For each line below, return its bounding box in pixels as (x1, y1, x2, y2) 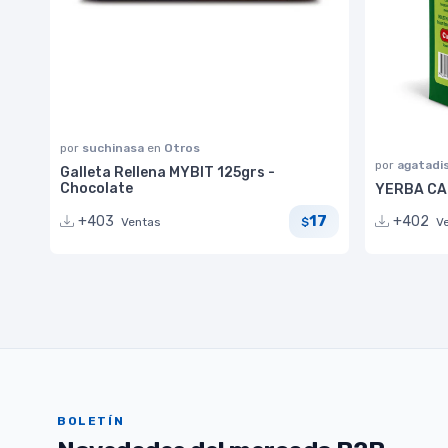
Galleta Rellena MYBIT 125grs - (60, 163, 275, 181)
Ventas (121, 214, 161, 229)
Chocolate (60, 179, 133, 197)
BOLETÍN (57, 414, 125, 429)
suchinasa (82, 140, 147, 155)
